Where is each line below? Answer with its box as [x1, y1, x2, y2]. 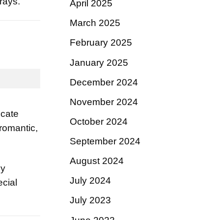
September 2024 [70, 136, 140, 147]
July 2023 [70, 195, 111, 206]
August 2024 [70, 156, 124, 166]
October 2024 [70, 116, 128, 127]
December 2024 [70, 77, 138, 87]
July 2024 [70, 175, 111, 186]
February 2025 [70, 37, 132, 48]
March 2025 [70, 18, 120, 28]
